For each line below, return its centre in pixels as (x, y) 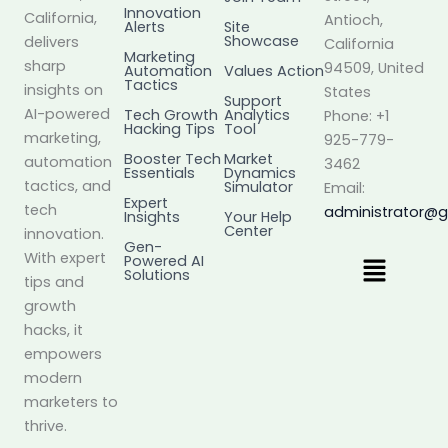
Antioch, (353, 20)
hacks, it (53, 330)
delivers (51, 42)
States (347, 92)
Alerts (144, 27)
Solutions (157, 275)
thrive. (45, 426)
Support (253, 101)
